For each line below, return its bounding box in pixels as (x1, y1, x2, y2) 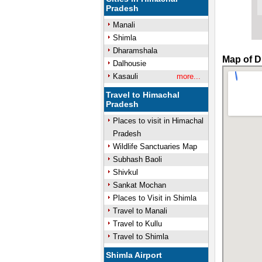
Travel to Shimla (112, 232, 168, 241)
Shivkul (112, 168, 138, 177)
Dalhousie (112, 59, 146, 68)
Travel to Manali (112, 206, 167, 215)
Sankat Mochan (112, 181, 166, 189)
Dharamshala (112, 46, 157, 55)
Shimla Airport (106, 250, 163, 260)
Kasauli (112, 72, 138, 81)
